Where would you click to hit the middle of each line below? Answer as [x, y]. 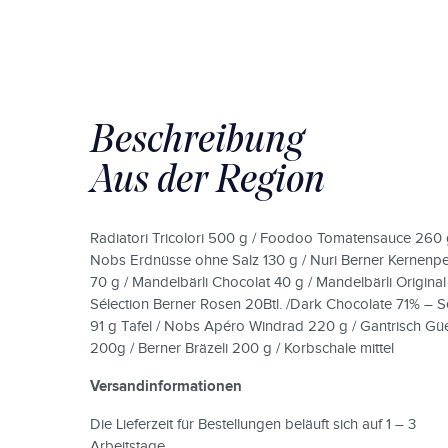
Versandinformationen [165, 386]
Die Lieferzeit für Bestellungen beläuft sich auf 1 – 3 [252, 424]
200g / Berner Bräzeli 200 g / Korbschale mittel [241, 348]
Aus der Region [207, 178]
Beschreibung [196, 138]
